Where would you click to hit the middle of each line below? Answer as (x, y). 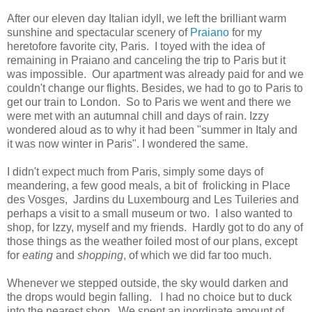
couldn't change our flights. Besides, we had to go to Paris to (155, 88)
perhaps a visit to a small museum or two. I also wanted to (150, 214)
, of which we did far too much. (197, 256)
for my (245, 33)
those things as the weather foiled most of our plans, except (152, 242)
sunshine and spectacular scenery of (99, 33)
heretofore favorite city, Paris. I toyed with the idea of (136, 47)
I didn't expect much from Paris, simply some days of (135, 172)
